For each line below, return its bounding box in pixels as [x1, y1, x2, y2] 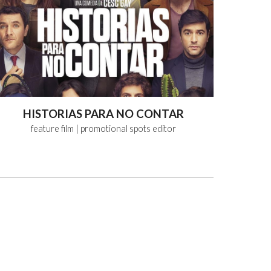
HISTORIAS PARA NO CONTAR [22, 106, 184, 120]
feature [30, 123, 59, 134]
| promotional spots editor [75, 123, 176, 134]
